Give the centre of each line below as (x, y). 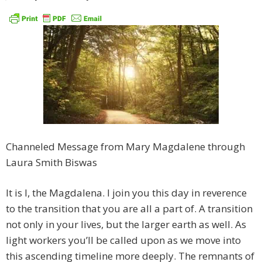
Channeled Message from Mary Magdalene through (125, 147)
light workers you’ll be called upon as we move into (123, 240)
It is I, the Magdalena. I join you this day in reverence (126, 193)
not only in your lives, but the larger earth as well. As (126, 225)
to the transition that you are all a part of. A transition (129, 209)
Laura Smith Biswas (51, 163)
